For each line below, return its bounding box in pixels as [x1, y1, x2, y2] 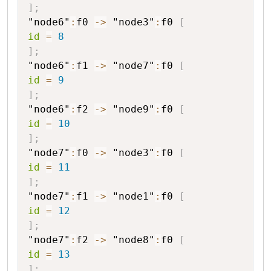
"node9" [113, 103, 155, 115]
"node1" [113, 190, 155, 202]
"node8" [113, 233, 155, 246]
